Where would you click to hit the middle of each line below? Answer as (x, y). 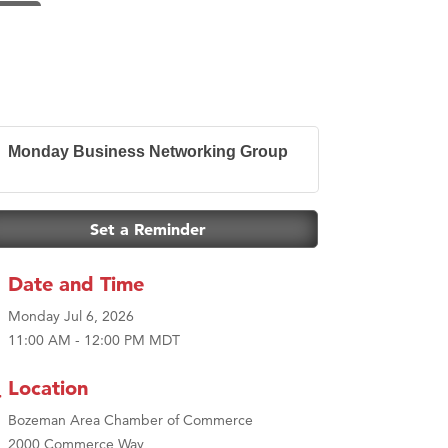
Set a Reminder (148, 228)
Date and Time (76, 283)
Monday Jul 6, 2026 (71, 315)
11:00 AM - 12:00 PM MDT (94, 339)
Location (48, 387)
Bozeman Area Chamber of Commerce (130, 419)
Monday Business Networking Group (148, 151)
